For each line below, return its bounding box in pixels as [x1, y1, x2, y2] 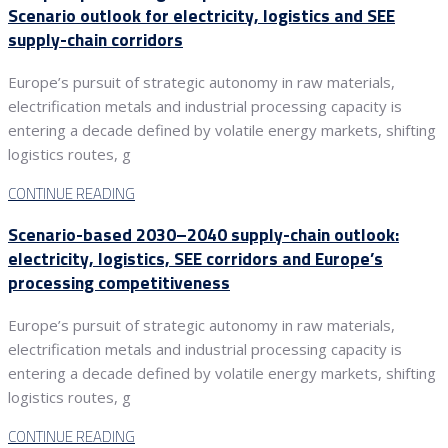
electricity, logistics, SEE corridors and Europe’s [8, 245, 383, 273]
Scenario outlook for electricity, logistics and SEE [8, 2, 395, 30]
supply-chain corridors [8, 26, 183, 54]
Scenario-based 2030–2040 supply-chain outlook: [8, 221, 399, 249]
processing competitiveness [8, 269, 230, 297]
